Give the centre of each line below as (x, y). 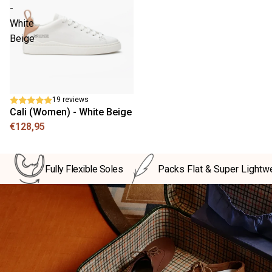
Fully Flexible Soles (84, 169)
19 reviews (70, 100)
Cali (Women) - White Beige (71, 112)
